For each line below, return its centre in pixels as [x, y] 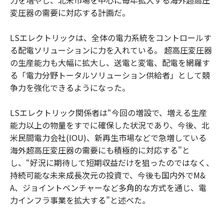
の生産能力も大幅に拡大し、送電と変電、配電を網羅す [110, 62]
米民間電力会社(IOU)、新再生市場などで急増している [108, 137]
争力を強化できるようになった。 [70, 87]
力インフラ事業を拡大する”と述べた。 [80, 200]
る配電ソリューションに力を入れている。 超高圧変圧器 [111, 50]
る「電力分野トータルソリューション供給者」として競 [110, 75]
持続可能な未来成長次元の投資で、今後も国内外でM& [108, 175]
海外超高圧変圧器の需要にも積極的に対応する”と [100, 150]
